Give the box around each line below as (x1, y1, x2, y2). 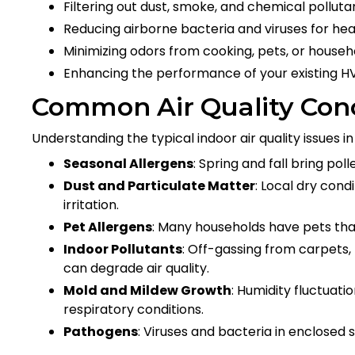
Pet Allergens (63, 217, 152, 236)
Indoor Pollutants (63, 239, 182, 258)
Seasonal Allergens (63, 154, 193, 173)
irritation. (63, 195, 119, 214)
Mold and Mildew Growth (63, 281, 231, 300)
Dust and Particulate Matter (63, 176, 255, 195)
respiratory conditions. (63, 300, 204, 319)
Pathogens (63, 322, 138, 341)
